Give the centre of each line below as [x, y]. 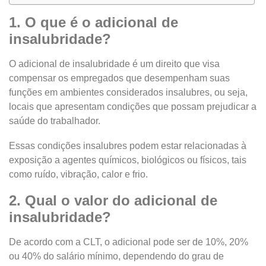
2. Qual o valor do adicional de [113, 200]
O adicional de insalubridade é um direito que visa [114, 64]
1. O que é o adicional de [94, 22]
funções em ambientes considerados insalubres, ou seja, [128, 92]
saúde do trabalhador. [55, 121]
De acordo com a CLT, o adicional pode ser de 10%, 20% [129, 242]
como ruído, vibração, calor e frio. [78, 174]
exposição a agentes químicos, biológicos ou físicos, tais [128, 160]
